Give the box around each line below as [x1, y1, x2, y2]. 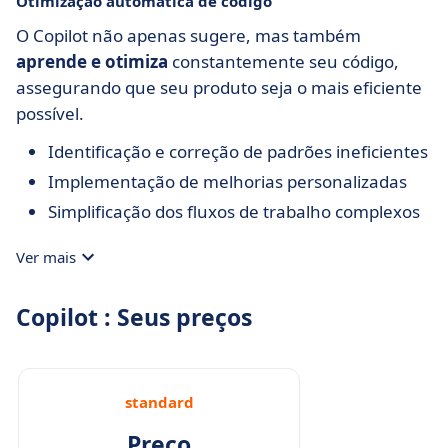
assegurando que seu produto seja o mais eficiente [16, 76, 422, 99]
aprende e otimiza [16, 50, 168, 73]
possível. [16, 102, 84, 125]
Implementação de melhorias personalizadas [48, 170, 407, 193]
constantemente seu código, [168, 50, 399, 73]
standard [124, 392, 194, 412]
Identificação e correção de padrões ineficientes [48, 140, 428, 163]
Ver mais [16, 247, 76, 267]
